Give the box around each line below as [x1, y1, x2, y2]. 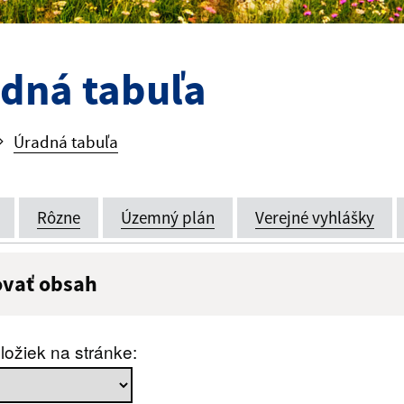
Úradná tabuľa [14, 130, 118, 152]
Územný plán [121, 206, 215, 228]
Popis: [223, 296, 272, 321]
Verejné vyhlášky [255, 206, 374, 228]
